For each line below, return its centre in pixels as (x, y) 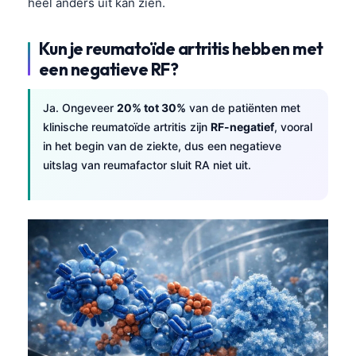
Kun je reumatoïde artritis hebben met (181, 48)
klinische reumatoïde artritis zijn (127, 126)
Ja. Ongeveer (80, 107)
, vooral (293, 126)
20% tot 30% (151, 107)
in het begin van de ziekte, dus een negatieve (162, 145)
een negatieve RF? (109, 69)
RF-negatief (242, 126)
